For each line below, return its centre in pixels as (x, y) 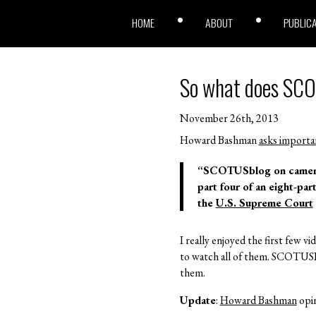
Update (197, 300)
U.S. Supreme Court (264, 202)
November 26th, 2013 (229, 119)
